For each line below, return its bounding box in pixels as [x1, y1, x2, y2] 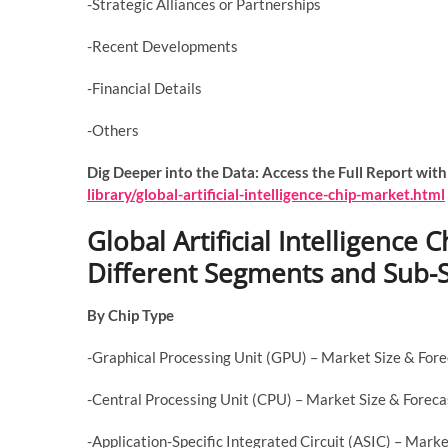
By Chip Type [87, 305, 174, 324]
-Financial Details [87, 78, 202, 97]
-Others [87, 120, 139, 139]
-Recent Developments [87, 36, 238, 55]
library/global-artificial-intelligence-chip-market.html [87, 184, 445, 203]
